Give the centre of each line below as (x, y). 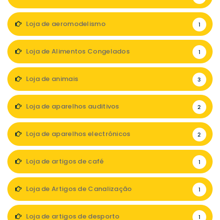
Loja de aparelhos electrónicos (77, 134)
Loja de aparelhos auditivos (72, 106)
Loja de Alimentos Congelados (77, 51)
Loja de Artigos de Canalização (78, 189)
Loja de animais (51, 79)
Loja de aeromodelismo (65, 24)
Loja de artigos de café (64, 161)
